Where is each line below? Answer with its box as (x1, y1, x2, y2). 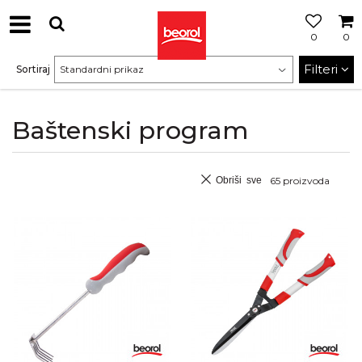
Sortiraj (16, 63, 50, 75)
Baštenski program (12, 116, 248, 145)
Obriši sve (216, 175, 262, 184)
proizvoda (280, 175, 330, 187)
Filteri (304, 61, 341, 77)
